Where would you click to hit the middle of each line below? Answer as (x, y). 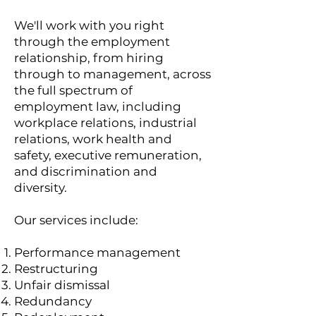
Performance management (99, 253)
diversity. (41, 188)
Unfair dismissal (62, 285)
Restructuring (56, 269)
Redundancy (53, 301)
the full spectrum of (73, 90)
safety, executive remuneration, (108, 155)
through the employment (92, 42)
